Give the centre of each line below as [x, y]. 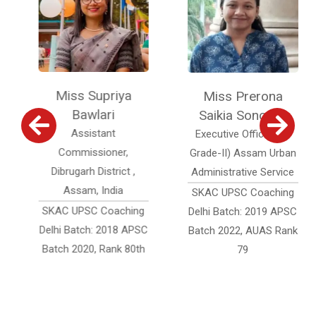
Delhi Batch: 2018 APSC [84, 230]
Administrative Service [232, 172]
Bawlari [83, 114]
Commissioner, [83, 152]
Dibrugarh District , [83, 171]
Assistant [83, 133]
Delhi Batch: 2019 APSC [232, 211]
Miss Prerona [233, 96]
